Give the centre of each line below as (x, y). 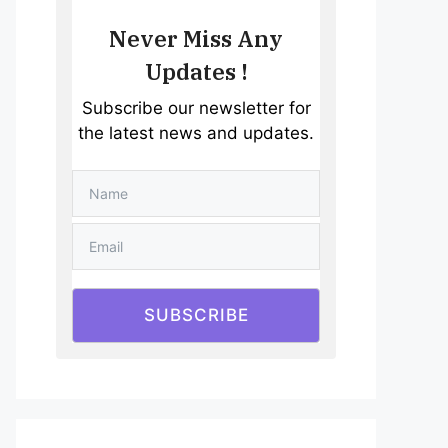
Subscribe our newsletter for (196, 108)
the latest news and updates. (196, 133)
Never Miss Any (196, 39)
